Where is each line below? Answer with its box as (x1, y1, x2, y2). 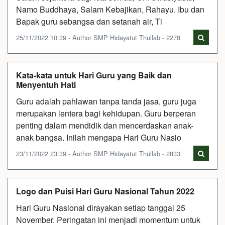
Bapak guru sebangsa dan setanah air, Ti (16, 16, 162, 27)
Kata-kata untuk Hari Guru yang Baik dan (16, 69, 172, 81)
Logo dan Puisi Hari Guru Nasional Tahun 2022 (16, 185, 194, 197)
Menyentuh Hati (16, 79, 76, 90)
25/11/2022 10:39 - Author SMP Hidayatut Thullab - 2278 (16, 33, 180, 42)
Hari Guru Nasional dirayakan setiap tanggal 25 (16, 202, 185, 213)
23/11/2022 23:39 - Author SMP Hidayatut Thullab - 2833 (16, 149, 180, 158)
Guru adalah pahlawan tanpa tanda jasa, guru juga (16, 95, 196, 107)
